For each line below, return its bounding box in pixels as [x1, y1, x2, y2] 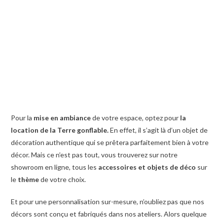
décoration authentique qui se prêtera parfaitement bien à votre [11, 138, 209, 147]
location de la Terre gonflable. [11, 126, 110, 135]
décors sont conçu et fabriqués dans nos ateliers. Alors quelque [11, 210, 207, 219]
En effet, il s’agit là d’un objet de [110, 126, 208, 135]
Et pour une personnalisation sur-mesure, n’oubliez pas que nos [11, 197, 205, 206]
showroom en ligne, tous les [11, 163, 99, 172]
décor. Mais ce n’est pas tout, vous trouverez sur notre [11, 150, 178, 159]
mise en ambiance [34, 113, 91, 122]
